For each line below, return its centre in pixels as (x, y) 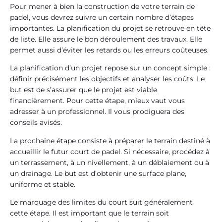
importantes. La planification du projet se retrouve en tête (110, 28)
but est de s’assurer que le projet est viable (83, 90)
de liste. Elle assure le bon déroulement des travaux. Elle (106, 39)
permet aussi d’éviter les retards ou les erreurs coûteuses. (109, 50)
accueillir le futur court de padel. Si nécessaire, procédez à (110, 151)
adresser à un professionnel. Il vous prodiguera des (97, 112)
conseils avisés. (36, 123)
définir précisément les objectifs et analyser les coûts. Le (107, 79)
